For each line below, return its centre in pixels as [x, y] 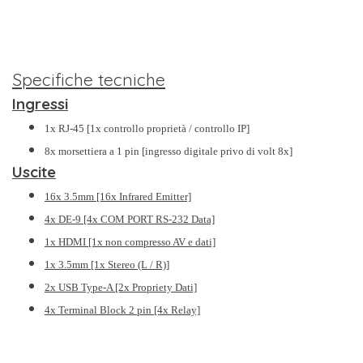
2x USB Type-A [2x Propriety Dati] [121, 287]
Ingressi [40, 103]
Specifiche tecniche [89, 79]
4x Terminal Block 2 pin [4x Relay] [122, 310]
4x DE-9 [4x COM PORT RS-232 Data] [130, 219]
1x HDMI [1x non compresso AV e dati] [130, 241]
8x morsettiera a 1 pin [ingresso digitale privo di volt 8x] [169, 151]
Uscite [34, 171]
